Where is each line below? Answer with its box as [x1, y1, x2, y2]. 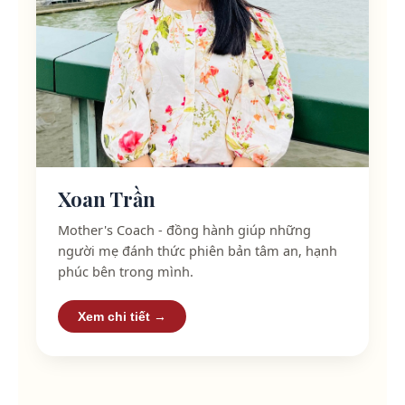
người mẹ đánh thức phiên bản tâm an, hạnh [58, 240, 337, 259]
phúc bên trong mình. [58, 261, 193, 280]
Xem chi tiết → [78, 308, 166, 324]
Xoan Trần [58, 184, 155, 212]
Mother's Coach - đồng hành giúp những [58, 220, 311, 239]
